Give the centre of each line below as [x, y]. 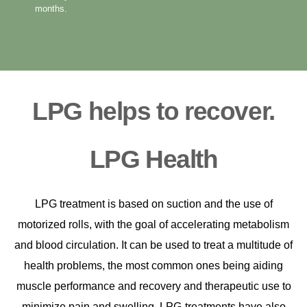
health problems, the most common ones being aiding [153, 265]
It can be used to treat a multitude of [207, 245]
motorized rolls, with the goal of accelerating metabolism [153, 224]
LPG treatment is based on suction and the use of [153, 204]
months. [51, 8]
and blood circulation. [68, 245]
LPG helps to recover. [153, 111]
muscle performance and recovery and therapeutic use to [153, 286]
